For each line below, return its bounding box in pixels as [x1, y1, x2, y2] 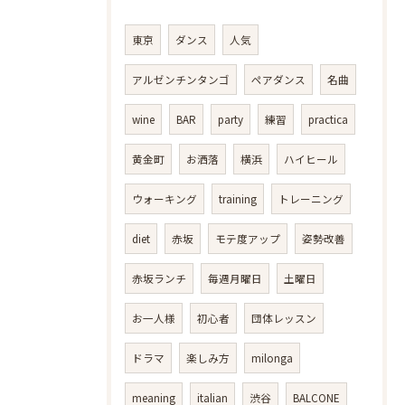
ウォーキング [132, 191, 197, 206]
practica [308, 111, 348, 127]
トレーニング [278, 191, 344, 206]
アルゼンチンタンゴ [132, 71, 230, 87]
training [219, 191, 257, 206]
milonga [251, 350, 293, 365]
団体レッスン [251, 310, 316, 325]
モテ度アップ [215, 231, 280, 246]
